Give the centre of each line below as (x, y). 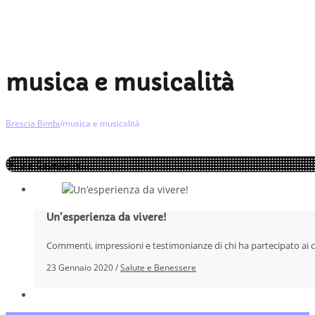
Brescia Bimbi (33, 123)
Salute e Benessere (159, 267)
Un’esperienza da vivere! (107, 217)
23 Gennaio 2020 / (84, 267)
